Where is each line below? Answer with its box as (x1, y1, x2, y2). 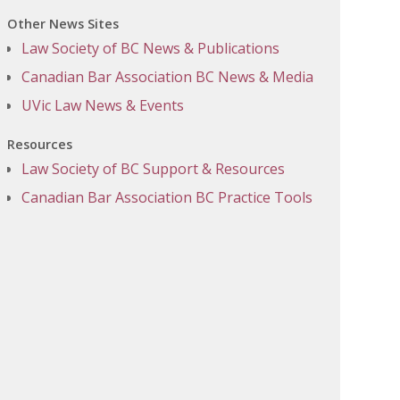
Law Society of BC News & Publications (21, 37, 279, 58)
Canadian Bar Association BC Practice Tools (21, 187, 312, 207)
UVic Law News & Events (21, 95, 184, 115)
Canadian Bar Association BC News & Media (21, 66, 313, 87)
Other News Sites (7, 14, 119, 32)
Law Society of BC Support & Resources (21, 158, 285, 179)
